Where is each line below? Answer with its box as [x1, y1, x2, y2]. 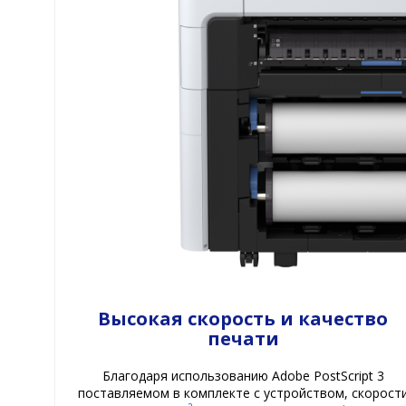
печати [207, 326, 279, 352]
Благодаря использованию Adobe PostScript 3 [101, 367, 384, 385]
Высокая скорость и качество [98, 306, 389, 332]
